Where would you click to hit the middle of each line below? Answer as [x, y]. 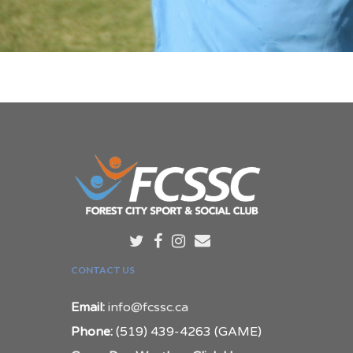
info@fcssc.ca [148, 307]
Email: [88, 307]
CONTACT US [103, 269]
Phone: [92, 331]
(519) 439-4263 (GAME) [187, 331]
